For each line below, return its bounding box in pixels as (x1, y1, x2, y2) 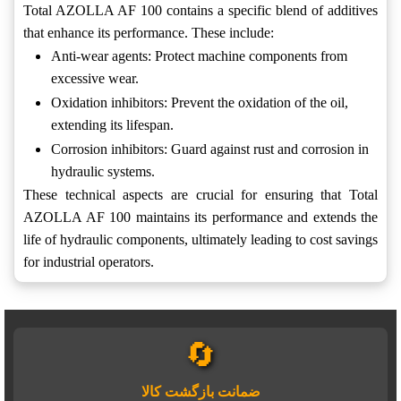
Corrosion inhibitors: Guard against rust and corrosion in (51, 141, 369, 158)
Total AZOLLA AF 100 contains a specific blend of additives (23, 3, 378, 19)
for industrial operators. (23, 254, 154, 270)
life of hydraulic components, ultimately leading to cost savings (23, 232, 378, 248)
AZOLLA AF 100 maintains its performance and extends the (23, 209, 378, 226)
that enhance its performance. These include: (23, 25, 274, 41)
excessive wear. (51, 71, 139, 87)
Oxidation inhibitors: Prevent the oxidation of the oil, (51, 95, 348, 111)
